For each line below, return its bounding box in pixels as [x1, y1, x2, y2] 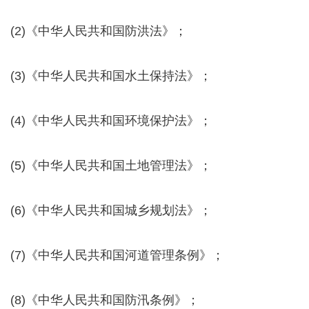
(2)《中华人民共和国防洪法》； [10, 24, 187, 39]
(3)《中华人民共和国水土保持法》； [10, 69, 212, 83]
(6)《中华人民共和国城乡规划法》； [10, 203, 212, 218]
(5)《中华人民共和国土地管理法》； [10, 159, 212, 173]
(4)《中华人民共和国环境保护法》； [10, 114, 212, 128]
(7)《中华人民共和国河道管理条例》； [10, 248, 224, 263]
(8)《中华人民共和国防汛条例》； [10, 293, 199, 308]
